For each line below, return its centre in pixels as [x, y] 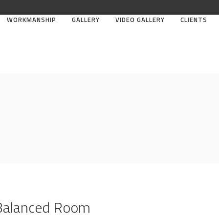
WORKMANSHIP [31, 20]
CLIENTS [194, 20]
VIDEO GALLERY [140, 20]
